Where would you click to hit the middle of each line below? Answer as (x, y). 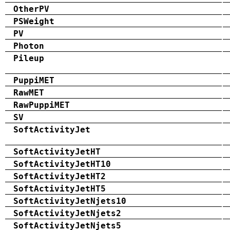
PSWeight (34, 21)
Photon (29, 46)
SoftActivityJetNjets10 (70, 201)
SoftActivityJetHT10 (62, 164)
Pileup (29, 58)
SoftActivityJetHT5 (60, 188)
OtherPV (31, 9)
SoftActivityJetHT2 (60, 176)
